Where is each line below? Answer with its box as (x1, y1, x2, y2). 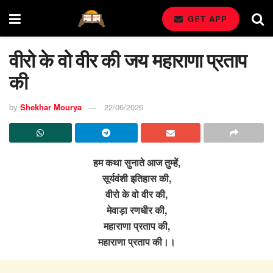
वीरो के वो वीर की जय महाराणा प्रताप (9, 46, 246, 74)
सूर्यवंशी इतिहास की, (102, 171, 171, 185)
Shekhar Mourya (20, 101, 82, 113)
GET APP (185, 13, 227, 24)
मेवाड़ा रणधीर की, (106, 202, 167, 217)
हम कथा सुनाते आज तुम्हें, (93, 155, 180, 169)
